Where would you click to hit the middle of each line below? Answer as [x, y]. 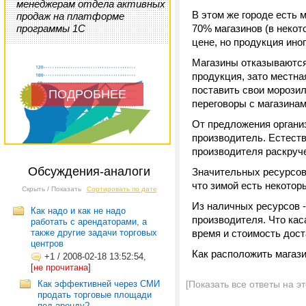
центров [47, 244]
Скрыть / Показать [51, 189]
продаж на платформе [70, 16]
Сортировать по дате [122, 189]
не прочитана [61, 267]
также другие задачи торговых [94, 233]
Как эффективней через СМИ [99, 284]
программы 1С [51, 28]
